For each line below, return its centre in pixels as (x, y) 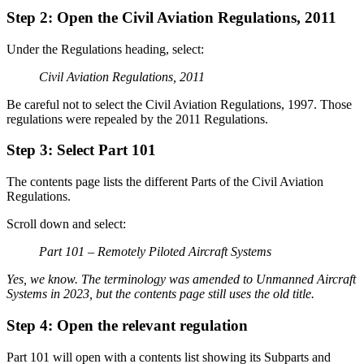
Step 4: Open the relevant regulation (127, 325)
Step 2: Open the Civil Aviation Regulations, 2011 (171, 18)
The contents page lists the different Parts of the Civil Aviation (165, 182)
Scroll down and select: (66, 224)
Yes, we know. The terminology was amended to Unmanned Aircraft (181, 279)
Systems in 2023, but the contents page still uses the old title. (160, 294)
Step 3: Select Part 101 (81, 150)
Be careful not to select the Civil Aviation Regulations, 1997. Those (179, 104)
